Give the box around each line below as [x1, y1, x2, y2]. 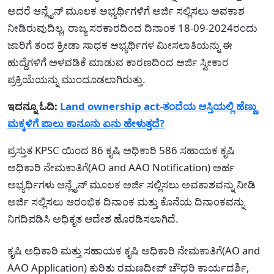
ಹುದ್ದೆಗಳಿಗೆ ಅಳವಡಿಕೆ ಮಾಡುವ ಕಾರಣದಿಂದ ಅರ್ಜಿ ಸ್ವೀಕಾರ [7, 54, 229, 69]
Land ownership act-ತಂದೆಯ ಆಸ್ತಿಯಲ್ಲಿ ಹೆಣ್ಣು [60, 98, 256, 113]
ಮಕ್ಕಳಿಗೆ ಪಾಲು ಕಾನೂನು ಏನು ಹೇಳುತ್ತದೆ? [7, 116, 165, 130]
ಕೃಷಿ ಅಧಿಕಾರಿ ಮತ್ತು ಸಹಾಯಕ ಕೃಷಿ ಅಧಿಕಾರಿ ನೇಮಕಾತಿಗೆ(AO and [7, 243, 260, 257]
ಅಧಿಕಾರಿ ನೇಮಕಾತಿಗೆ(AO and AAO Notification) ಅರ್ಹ [7, 160, 235, 174]
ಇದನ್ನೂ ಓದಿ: [7, 98, 57, 113]
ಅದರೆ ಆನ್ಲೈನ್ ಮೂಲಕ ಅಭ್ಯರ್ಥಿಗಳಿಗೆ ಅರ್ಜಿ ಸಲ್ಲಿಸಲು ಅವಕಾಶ [7, 3, 245, 18]
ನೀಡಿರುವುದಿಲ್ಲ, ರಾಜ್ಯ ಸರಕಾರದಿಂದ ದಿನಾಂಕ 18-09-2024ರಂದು [7, 20, 257, 35]
